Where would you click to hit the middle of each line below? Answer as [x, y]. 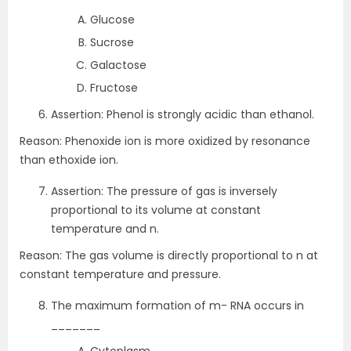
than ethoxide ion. [69, 160]
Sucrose [112, 42]
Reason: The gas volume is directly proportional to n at [169, 255]
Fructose [114, 88]
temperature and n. [105, 229]
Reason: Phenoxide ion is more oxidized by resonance [165, 141]
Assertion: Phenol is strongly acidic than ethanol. [183, 114]
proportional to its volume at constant [156, 210]
